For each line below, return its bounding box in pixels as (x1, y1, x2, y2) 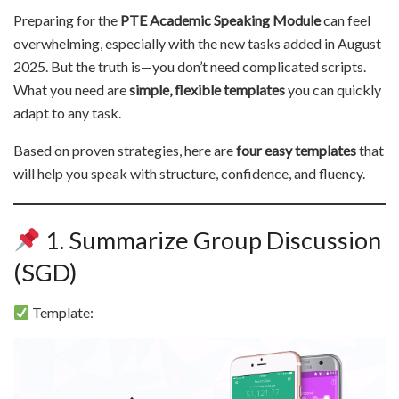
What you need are (13, 80, 129, 98)
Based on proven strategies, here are (13, 141, 236, 159)
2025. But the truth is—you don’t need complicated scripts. (13, 57, 366, 75)
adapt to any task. (13, 103, 121, 121)
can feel (321, 11, 370, 28)
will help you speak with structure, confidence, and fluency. (13, 164, 365, 182)
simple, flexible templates (129, 80, 285, 98)
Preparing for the (13, 11, 120, 28)
